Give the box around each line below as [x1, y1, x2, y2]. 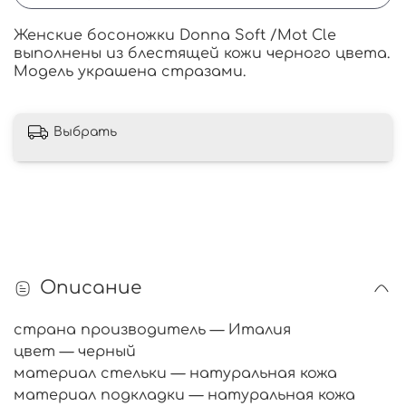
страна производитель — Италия [14, 321, 291, 338]
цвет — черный [14, 343, 136, 360]
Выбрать [53, 124, 117, 139]
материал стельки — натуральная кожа [14, 364, 337, 382]
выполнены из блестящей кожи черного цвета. [14, 45, 390, 63]
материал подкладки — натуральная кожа [14, 386, 355, 403]
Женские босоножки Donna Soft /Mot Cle [14, 27, 336, 44]
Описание [40, 276, 141, 298]
